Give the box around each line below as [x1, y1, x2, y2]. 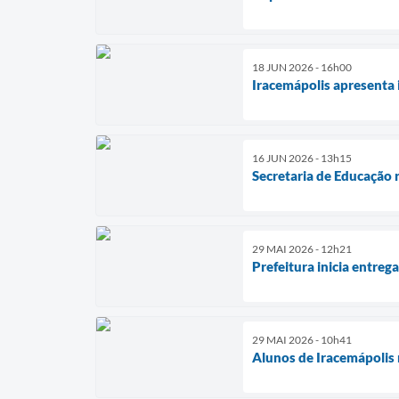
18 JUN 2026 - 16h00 [252, 61, 352, 75]
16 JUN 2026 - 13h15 [252, 151, 352, 166]
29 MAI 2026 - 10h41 [252, 333, 352, 347]
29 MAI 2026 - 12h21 [252, 242, 352, 256]
